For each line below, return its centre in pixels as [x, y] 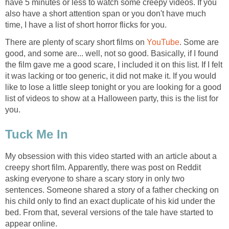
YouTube [162, 42]
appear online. [31, 223]
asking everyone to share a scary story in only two [95, 178]
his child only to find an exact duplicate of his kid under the [110, 201]
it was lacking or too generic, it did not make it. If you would [111, 76]
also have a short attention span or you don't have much [106, 14]
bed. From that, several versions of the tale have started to [109, 212]
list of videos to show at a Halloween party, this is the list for [112, 99]
